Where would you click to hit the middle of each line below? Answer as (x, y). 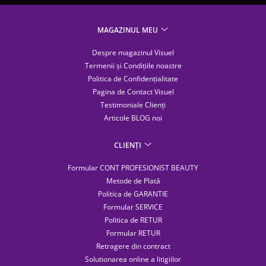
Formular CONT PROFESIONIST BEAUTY (133, 168)
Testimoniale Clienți (133, 105)
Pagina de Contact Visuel (133, 92)
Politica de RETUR (133, 220)
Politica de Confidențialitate (133, 79)
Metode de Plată (133, 181)
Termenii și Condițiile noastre (133, 66)
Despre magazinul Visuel (133, 53)
